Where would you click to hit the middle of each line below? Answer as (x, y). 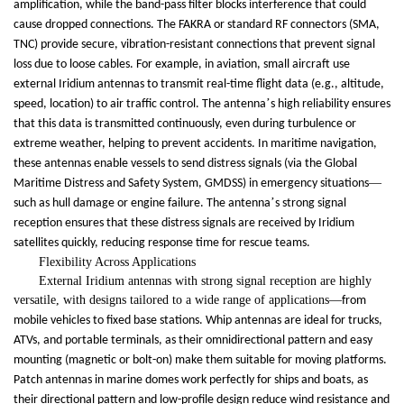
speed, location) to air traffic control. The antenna (140, 105)
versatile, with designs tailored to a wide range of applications (171, 300)
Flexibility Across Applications (117, 262)
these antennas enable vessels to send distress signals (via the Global (185, 164)
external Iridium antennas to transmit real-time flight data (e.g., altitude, (199, 85)
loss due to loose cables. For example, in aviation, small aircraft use (182, 65)
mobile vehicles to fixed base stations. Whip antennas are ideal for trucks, (198, 321)
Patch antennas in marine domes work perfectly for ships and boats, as (191, 381)
